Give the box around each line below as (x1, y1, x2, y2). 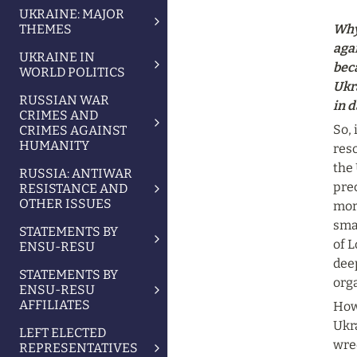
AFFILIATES (19, 297, 90, 312)
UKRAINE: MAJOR (19, 6, 124, 22)
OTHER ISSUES (19, 196, 112, 211)
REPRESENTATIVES (19, 340, 138, 355)
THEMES (19, 22, 72, 37)
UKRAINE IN (19, 49, 95, 65)
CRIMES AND (19, 108, 98, 123)
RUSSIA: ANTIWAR (19, 166, 132, 181)
